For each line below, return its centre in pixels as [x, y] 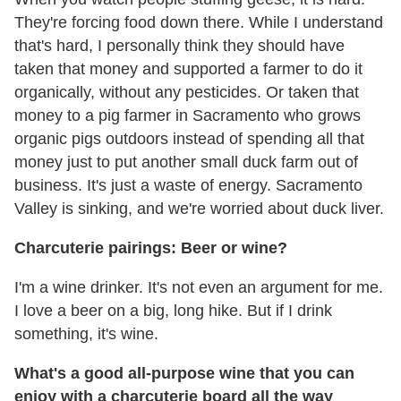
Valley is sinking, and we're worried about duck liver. [199, 209]
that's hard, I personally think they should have [179, 46]
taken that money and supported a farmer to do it [188, 69]
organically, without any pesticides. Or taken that [187, 93]
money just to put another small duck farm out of [186, 162]
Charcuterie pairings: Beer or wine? [151, 248]
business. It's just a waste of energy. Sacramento [188, 186]
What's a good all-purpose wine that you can [184, 374]
